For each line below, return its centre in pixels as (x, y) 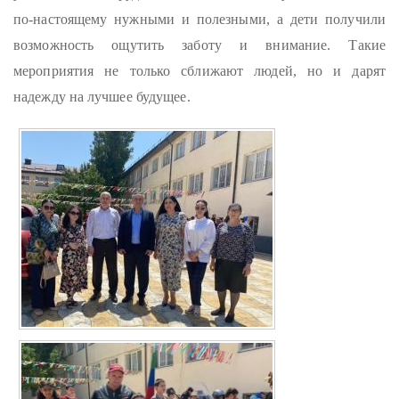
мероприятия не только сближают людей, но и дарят (199, 70)
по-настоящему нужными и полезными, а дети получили (199, 19)
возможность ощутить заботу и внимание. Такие (199, 45)
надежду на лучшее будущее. (102, 96)
